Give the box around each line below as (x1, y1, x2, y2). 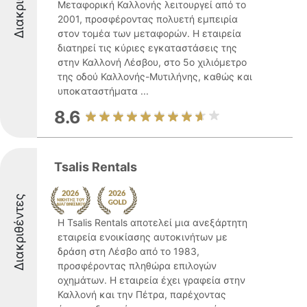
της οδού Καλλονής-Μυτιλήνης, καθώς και (58, 71, 252, 82)
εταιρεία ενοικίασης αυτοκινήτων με (58, 231, 228, 243)
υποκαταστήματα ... (58, 85, 149, 97)
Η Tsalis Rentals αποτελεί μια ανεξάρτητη (58, 217, 247, 228)
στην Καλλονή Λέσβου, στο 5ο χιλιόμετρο (58, 56, 247, 68)
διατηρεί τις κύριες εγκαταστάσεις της (58, 42, 237, 53)
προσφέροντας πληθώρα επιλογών (58, 260, 217, 271)
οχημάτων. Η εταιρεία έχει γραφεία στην (58, 274, 245, 286)
